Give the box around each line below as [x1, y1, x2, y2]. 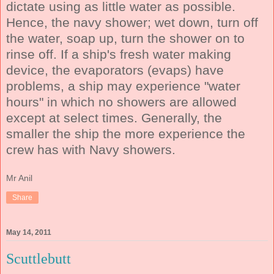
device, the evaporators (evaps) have [6, 62, 224, 77]
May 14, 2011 [6, 228, 51, 237]
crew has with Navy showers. [6, 142, 176, 157]
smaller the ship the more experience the [6, 126, 245, 141]
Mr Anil [6, 172, 32, 183]
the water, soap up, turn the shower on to [6, 31, 245, 45]
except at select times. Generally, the [6, 110, 222, 125]
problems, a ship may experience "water [6, 78, 240, 93]
